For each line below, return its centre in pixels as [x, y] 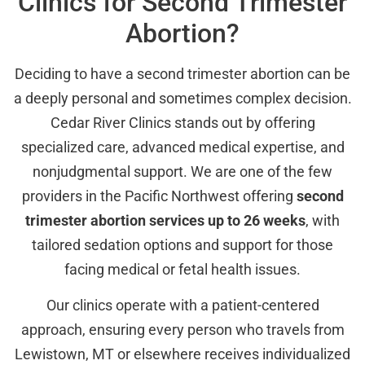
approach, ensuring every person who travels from [182, 329]
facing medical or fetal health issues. [182, 269]
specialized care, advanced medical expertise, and [182, 147]
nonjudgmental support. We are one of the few [182, 171]
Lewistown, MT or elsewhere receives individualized [182, 354]
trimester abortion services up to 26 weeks [165, 220]
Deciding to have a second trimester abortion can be [182, 73]
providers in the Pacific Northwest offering [159, 196]
